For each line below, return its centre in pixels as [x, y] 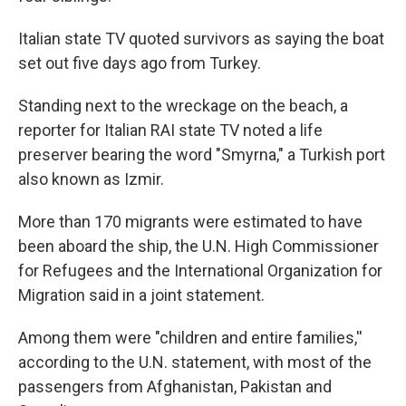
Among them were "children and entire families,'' [190, 338]
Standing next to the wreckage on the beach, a [183, 106]
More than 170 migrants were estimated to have [190, 222]
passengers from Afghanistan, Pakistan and [175, 387]
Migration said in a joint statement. [141, 295]
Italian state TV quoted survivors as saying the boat [201, 39]
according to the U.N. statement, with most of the [195, 362]
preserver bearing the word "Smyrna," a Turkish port [202, 155]
